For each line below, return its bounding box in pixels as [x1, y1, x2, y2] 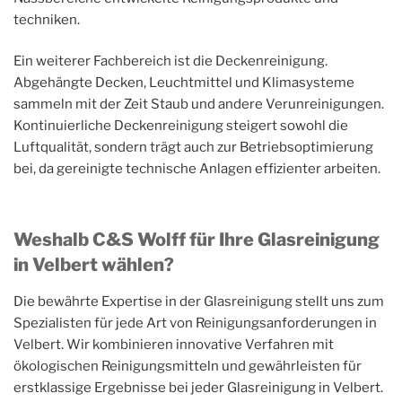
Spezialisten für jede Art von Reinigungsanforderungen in [13, 314, 377, 331]
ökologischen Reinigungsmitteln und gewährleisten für [13, 357, 362, 374]
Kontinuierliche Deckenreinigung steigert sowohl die [13, 118, 348, 135]
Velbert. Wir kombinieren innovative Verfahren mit [13, 336, 334, 353]
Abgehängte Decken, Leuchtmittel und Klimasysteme [13, 74, 354, 92]
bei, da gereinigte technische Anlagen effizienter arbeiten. [13, 161, 380, 178]
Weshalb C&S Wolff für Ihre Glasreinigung [13, 228, 380, 250]
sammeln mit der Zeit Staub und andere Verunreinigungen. [13, 96, 384, 113]
